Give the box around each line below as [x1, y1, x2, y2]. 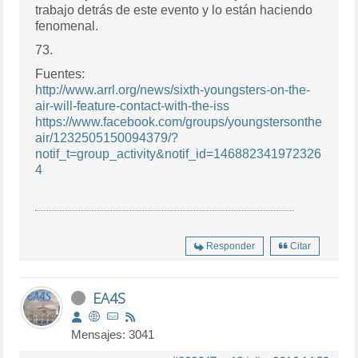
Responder [205, 241, 255, 253]
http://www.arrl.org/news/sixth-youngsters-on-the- [35, 83, 311, 97]
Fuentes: [35, 67, 86, 82]
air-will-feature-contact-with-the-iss [35, 99, 230, 113]
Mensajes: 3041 [71, 328, 155, 342]
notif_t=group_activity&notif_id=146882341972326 [35, 147, 322, 161]
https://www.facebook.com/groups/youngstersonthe [35, 115, 323, 129]
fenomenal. [35, 19, 99, 34]
